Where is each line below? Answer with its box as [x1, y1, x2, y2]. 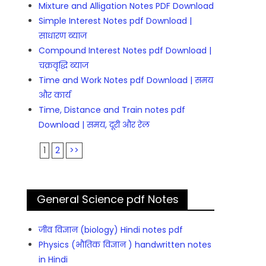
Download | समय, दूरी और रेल [39, 119, 150, 131]
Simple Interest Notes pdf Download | [39, 15, 192, 27]
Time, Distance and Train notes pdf [39, 104, 186, 116]
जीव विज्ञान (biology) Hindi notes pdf [39, 224, 183, 236]
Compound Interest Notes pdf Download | [39, 45, 212, 57]
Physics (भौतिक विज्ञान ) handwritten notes [39, 239, 212, 251]
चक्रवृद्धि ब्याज [39, 59, 89, 72]
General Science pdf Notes [37, 192, 179, 207]
